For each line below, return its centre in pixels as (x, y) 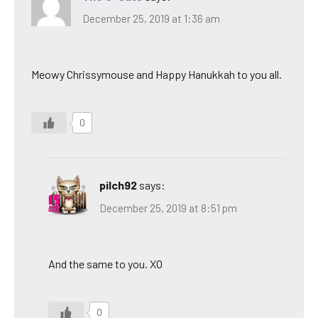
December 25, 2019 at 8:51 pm (168, 208)
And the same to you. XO (105, 263)
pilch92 (118, 185)
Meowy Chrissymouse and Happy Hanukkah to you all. (157, 75)
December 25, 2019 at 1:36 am (151, 19)
